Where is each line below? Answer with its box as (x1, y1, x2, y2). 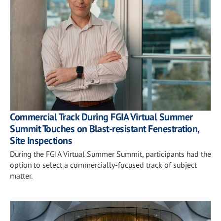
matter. (10, 170, 33, 181)
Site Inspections (10, 134, 72, 147)
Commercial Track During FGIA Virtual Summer (10, 110, 193, 123)
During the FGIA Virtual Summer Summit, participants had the (10, 148, 211, 159)
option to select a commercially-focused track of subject (10, 159, 197, 170)
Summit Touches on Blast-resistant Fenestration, (10, 122, 199, 135)
